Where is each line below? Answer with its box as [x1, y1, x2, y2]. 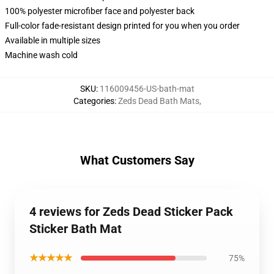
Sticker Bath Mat [29, 221, 122, 236]
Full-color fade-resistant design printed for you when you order [5, 21, 240, 31]
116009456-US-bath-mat [99, 84, 194, 94]
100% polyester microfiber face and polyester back [5, 6, 194, 16]
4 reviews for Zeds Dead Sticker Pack [29, 204, 233, 219]
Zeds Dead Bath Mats [117, 96, 199, 106]
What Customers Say [80, 153, 194, 168]
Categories [73, 96, 114, 106]
